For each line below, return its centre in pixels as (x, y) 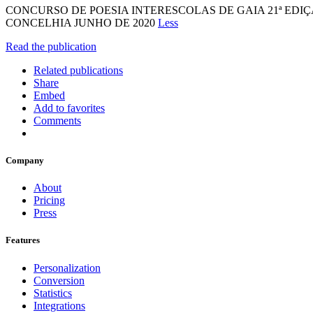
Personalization (67, 268)
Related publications (78, 70)
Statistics (53, 293)
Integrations (59, 305)
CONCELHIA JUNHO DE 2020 (82, 22)
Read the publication (51, 46)
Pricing (49, 201)
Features (23, 240)
